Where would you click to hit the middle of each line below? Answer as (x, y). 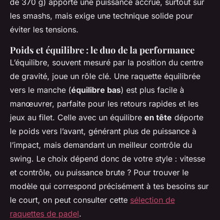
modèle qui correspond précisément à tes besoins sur (109, 186)
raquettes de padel (44, 214)
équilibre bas (96, 90)
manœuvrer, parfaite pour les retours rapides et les (104, 104)
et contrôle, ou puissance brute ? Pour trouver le (99, 173)
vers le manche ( (41, 90)
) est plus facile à (152, 90)
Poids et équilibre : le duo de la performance (102, 50)
